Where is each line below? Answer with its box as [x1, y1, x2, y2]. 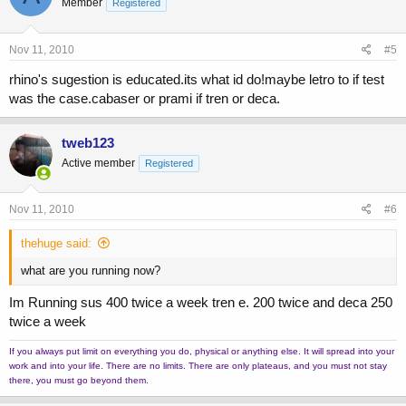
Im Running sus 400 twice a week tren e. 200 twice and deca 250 [9, 294, 392, 310]
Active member [62, 156, 135, 169]
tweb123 [62, 134, 114, 150]
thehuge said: [21, 237, 92, 251]
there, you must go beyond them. [9, 374, 149, 385]
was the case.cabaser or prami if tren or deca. [9, 90, 280, 106]
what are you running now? [21, 264, 160, 278]
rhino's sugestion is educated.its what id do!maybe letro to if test [9, 71, 384, 87]
